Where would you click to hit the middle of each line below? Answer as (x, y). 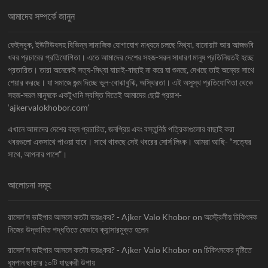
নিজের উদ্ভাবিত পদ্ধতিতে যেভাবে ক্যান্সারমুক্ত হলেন (78, 229)
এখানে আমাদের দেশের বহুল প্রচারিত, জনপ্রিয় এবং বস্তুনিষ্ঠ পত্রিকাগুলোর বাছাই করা (121, 129)
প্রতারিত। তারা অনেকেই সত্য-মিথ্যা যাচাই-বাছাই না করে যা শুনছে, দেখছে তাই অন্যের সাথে (131, 69)
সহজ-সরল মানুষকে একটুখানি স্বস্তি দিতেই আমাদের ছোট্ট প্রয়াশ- (95, 95)
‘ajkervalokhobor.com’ (49, 107)
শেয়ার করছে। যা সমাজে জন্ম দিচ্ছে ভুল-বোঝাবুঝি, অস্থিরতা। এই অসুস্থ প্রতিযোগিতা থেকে (131, 82)
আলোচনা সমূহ (30, 185)
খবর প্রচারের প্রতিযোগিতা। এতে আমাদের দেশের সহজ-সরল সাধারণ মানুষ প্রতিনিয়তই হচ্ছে (131, 57)
